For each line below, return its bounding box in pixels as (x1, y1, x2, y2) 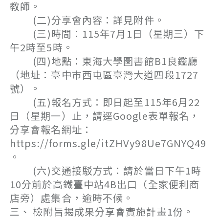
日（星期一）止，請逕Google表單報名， (10, 109, 200, 123)
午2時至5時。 (10, 40, 73, 54)
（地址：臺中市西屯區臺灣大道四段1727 (10, 67, 199, 82)
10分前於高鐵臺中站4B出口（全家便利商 (10, 177, 200, 191)
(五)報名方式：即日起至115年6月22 (10, 95, 200, 109)
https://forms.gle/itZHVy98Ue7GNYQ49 (10, 136, 207, 150)
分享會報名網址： (10, 122, 92, 136)
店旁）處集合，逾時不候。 (10, 191, 134, 205)
